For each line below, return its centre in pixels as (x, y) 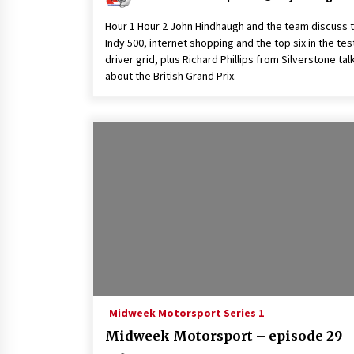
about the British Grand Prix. (171, 76)
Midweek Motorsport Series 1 (186, 313)
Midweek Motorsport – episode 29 (224, 336)
